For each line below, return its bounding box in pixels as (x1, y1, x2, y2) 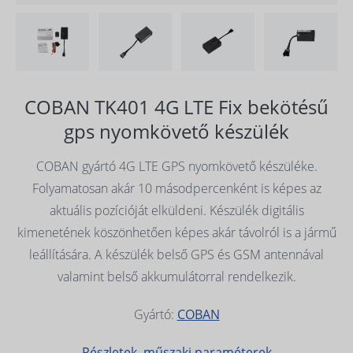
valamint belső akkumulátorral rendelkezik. (57, 267, 296, 285)
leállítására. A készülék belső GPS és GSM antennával (29, 245, 324, 263)
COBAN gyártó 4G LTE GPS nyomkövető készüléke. (35, 157, 318, 175)
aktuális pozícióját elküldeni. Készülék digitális (49, 201, 304, 219)
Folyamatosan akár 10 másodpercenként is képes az (32, 179, 321, 197)
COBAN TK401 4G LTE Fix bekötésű (24, 93, 329, 120)
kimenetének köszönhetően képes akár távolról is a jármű (17, 223, 336, 241)
